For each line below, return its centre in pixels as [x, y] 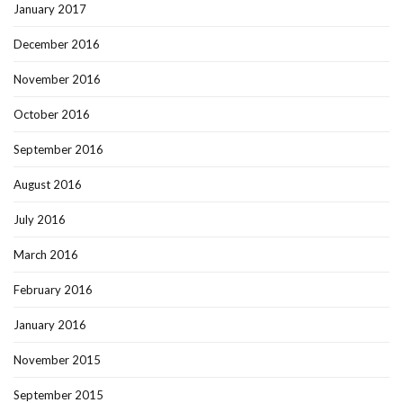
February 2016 [53, 289]
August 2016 [48, 184]
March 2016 [46, 254]
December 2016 [57, 44]
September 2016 [58, 149]
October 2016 [52, 114]
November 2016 [57, 79]
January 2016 [50, 324]
